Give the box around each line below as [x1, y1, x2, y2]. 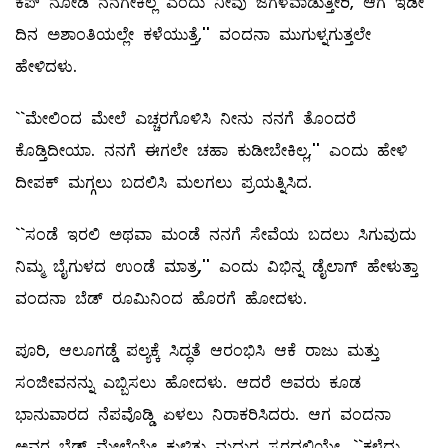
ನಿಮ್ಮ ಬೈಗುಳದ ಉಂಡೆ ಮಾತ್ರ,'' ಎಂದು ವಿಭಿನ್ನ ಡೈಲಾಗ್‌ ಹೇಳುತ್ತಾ [15, 255, 418, 279]
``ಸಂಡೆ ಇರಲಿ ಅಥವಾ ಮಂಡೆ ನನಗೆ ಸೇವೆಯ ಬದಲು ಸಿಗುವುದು [15, 223, 416, 247]
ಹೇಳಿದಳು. [15, 55, 77, 79]
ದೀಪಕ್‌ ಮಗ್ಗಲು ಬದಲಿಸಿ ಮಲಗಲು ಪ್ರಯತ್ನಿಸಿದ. [15, 171, 312, 195]
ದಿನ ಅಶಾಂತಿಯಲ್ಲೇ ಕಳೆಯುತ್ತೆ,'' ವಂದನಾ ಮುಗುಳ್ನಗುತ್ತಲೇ [15, 23, 371, 47]
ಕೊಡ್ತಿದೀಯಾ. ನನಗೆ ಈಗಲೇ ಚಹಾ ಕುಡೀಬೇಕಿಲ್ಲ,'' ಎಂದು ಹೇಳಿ [15, 139, 407, 163]
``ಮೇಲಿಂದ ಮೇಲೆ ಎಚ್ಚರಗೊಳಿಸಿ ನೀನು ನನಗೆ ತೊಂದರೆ [15, 107, 356, 131]
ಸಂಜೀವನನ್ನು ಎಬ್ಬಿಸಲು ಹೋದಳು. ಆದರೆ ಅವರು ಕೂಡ [15, 371, 361, 395]
